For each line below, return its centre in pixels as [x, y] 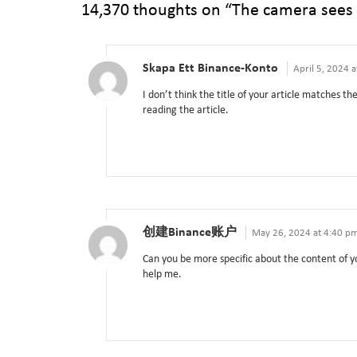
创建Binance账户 [190, 233]
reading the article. [186, 111]
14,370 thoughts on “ [157, 11]
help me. [162, 275]
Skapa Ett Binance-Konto [210, 69]
